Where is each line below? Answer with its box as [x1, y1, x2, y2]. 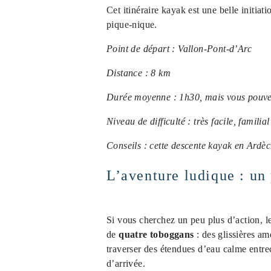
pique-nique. [106, 19, 157, 30]
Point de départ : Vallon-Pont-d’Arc [106, 44, 252, 54]
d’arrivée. [106, 258, 145, 269]
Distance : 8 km [106, 68, 171, 78]
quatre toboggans [119, 229, 194, 240]
